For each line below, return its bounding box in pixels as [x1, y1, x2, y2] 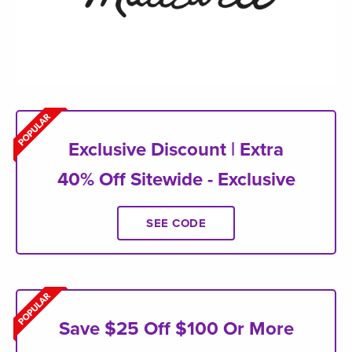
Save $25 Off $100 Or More [58, 317, 294, 341]
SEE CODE [146, 216, 206, 231]
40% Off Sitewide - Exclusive [57, 168, 295, 192]
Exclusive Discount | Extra [68, 138, 284, 162]
